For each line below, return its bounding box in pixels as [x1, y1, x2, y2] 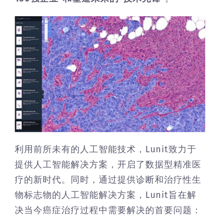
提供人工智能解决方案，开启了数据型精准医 [15, 159, 201, 170]
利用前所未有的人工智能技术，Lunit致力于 [15, 143, 196, 155]
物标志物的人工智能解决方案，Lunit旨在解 [15, 189, 196, 200]
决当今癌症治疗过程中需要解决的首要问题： [15, 204, 201, 216]
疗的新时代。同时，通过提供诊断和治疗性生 [15, 174, 201, 185]
